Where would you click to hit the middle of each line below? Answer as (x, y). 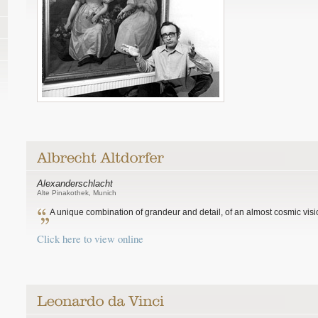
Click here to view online (90, 238)
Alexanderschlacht (75, 183)
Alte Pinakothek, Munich (77, 193)
